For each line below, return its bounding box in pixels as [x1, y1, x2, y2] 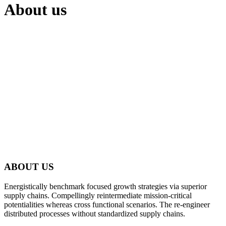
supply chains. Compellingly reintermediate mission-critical [4, 191, 192, 200]
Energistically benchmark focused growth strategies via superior [4, 182, 207, 191]
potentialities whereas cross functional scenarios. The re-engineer [4, 200, 210, 209]
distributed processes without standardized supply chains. [4, 209, 185, 218]
